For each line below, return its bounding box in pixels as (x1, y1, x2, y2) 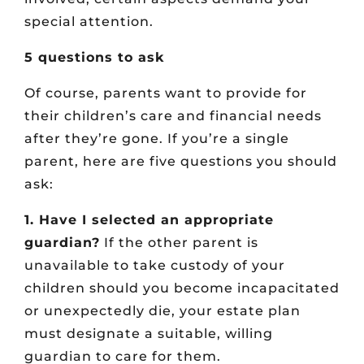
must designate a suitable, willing (24, 326, 273, 342)
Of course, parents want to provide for (24, 85, 307, 102)
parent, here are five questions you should (24, 154, 337, 170)
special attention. (24, 14, 154, 30)
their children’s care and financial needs (24, 108, 322, 124)
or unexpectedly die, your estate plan (24, 303, 301, 319)
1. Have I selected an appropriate (24, 212, 274, 228)
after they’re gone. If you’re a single (24, 131, 289, 147)
